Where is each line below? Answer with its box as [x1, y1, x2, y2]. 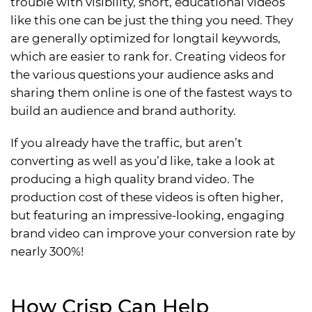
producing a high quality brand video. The [10, 171, 254, 186]
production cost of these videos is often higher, [10, 189, 283, 204]
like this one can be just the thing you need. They [10, 13, 293, 27]
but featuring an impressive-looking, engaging [10, 208, 285, 222]
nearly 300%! [10, 244, 84, 258]
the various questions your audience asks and [10, 67, 274, 81]
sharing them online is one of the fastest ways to [10, 85, 292, 100]
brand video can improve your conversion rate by [10, 226, 295, 240]
